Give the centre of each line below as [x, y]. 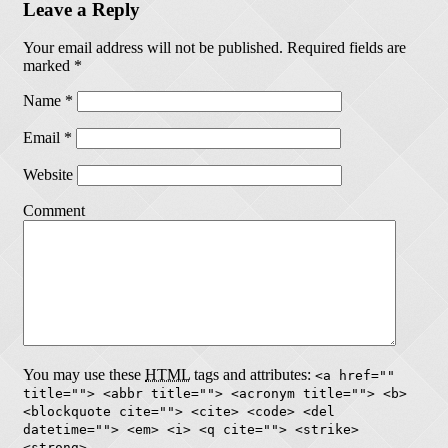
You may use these [84, 375]
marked [48, 66]
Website [48, 175]
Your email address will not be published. [153, 48]
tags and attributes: [252, 375]
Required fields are [344, 48]
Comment [54, 211]
